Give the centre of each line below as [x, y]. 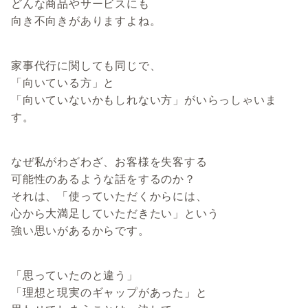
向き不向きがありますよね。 [86, 21]
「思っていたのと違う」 [75, 275]
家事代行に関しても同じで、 [86, 66]
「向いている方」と [63, 83]
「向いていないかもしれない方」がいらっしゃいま [144, 100]
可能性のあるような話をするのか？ [103, 179]
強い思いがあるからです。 [80, 231]
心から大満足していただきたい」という [115, 213]
